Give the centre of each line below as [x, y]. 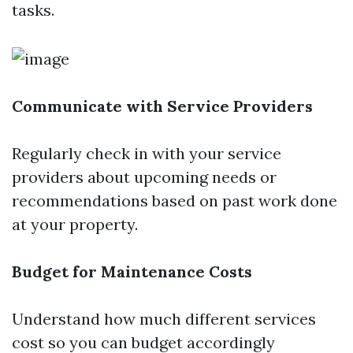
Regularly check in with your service [147, 153]
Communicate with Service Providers [162, 106]
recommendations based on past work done [175, 201]
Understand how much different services [164, 319]
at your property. [75, 224]
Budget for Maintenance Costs [132, 271]
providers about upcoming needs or [144, 177]
